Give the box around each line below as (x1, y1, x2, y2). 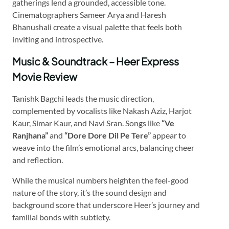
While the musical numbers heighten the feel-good (12, 175, 189, 185)
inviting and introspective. (12, 34, 103, 44)
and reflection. (12, 154, 63, 165)
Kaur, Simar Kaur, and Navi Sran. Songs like (12, 118, 162, 128)
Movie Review (12, 70, 77, 83)
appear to (151, 130, 186, 140)
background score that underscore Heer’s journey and (12, 199, 200, 210)
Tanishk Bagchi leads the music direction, (12, 93, 154, 103)
